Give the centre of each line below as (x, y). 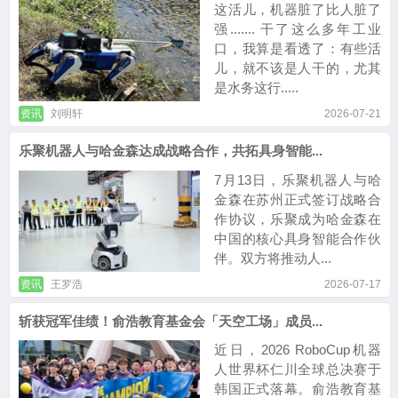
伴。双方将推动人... (273, 258)
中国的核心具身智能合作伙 (298, 238)
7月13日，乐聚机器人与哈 (298, 179)
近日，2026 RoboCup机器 (298, 350)
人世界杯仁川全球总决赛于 (298, 370)
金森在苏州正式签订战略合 (298, 199)
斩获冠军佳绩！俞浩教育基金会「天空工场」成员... (171, 321)
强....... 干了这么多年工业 (298, 28)
